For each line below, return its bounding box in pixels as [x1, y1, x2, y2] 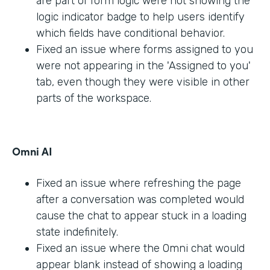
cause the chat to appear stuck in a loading [36, 209, 246, 223]
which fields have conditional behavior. [36, 27, 225, 40]
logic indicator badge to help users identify [36, 10, 245, 24]
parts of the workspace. [36, 92, 151, 105]
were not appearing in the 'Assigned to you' [36, 59, 251, 73]
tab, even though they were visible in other [36, 75, 250, 89]
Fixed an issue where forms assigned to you [36, 43, 253, 57]
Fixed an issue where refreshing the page [36, 177, 241, 190]
